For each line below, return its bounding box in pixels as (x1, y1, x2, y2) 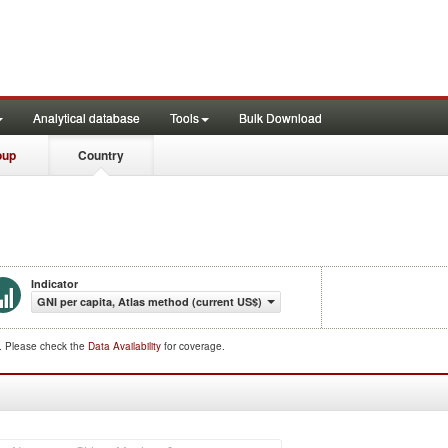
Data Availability (88, 339, 164, 353)
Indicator (31, 276, 78, 291)
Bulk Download (239, 109, 322, 126)
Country (78, 146, 124, 164)
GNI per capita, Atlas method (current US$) (37, 294, 262, 309)
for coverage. (164, 339, 225, 353)
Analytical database (33, 109, 140, 126)
